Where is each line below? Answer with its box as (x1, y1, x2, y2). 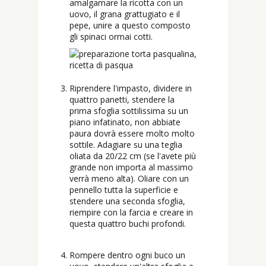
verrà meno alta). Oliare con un (69, 173, 189, 185)
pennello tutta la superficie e (69, 184, 178, 196)
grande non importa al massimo (69, 161, 193, 173)
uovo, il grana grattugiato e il (69, 8, 180, 20)
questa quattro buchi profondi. (69, 218, 186, 230)
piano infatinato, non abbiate (69, 116, 180, 128)
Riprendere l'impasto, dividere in (69, 83, 192, 94)
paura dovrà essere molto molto (69, 128, 195, 140)
